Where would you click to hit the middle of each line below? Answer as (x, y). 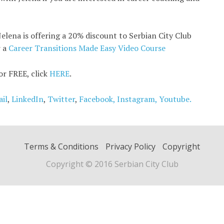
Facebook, (98, 99)
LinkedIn (27, 99)
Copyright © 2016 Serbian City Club (112, 164)
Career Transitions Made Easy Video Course (87, 48)
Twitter (61, 99)
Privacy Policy (130, 146)
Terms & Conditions (61, 146)
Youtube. (175, 99)
